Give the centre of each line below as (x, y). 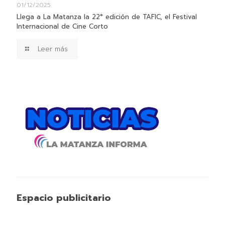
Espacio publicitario (64, 198)
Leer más (53, 49)
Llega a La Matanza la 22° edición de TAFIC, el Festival (107, 17)
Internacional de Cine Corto (62, 26)
